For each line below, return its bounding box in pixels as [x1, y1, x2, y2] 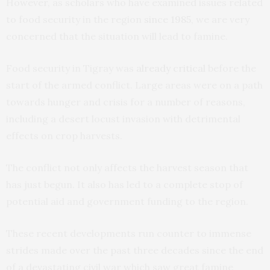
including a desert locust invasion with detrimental [6, 112, 240, 125]
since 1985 [144, 13, 191, 25]
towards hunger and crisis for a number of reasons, [6, 95, 245, 108]
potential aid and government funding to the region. [6, 195, 248, 207]
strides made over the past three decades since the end [6, 243, 263, 256]
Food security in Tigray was [6, 61, 136, 74]
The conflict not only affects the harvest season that [6, 161, 248, 174]
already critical [136, 61, 206, 74]
